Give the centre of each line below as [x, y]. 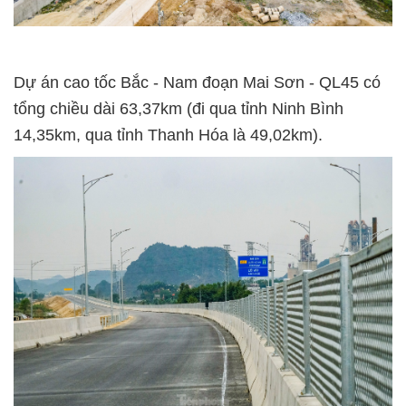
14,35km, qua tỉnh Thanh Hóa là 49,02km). [168, 135]
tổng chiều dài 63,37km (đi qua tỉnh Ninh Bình [179, 109]
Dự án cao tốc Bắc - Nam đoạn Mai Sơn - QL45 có [197, 83]
